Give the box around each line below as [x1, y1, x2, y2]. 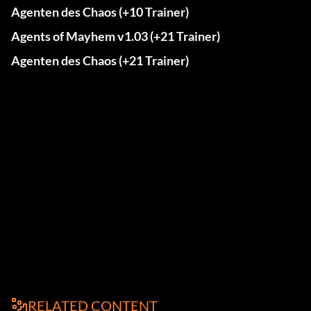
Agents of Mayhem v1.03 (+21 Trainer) [11, 28, 220, 44]
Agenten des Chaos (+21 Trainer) [11, 53, 189, 69]
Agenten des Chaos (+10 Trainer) [11, 4, 189, 20]
